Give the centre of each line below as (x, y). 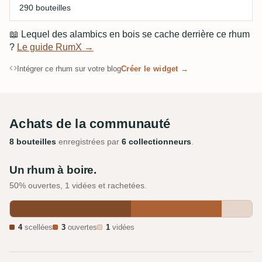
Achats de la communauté (90, 123)
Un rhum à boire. (53, 170)
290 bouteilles (45, 7)
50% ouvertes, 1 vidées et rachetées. (78, 185)
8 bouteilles (33, 141)
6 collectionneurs (156, 141)
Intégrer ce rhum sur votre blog (69, 68)
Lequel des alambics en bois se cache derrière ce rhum (134, 34)
